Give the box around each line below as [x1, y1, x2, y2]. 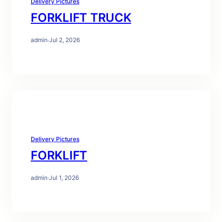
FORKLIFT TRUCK [31, 10, 131, 25]
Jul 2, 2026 [49, 36, 80, 44]
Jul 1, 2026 [49, 174, 79, 181]
